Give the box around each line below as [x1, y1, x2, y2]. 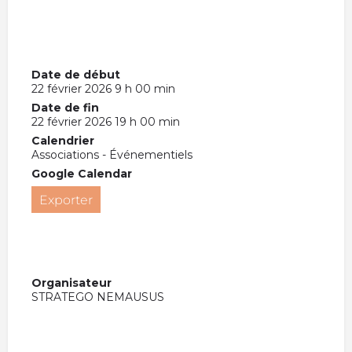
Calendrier [31, 133, 94, 148]
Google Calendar [31, 166, 132, 181]
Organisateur [31, 275, 112, 290]
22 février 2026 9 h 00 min [31, 81, 175, 96]
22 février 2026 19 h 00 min [31, 114, 180, 129]
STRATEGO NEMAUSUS [31, 289, 164, 304]
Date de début [31, 67, 120, 82]
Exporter [39, 192, 93, 207]
